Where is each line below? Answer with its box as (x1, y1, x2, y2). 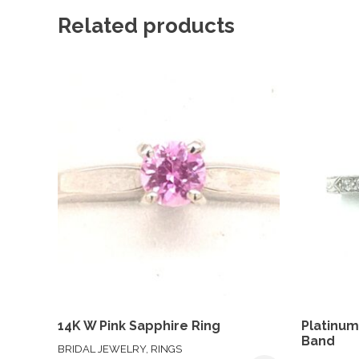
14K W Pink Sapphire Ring (58, 317, 220, 333)
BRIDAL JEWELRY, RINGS (58, 342, 182, 355)
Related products (58, 13, 235, 38)
